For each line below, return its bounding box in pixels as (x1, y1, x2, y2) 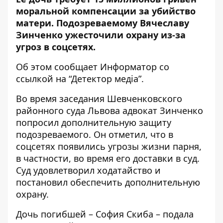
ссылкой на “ (16, 72, 71, 85)
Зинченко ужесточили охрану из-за (16, 28, 186, 41)
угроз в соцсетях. (16, 40, 96, 53)
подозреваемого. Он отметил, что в (16, 128, 173, 140)
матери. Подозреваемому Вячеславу (16, 16, 189, 29)
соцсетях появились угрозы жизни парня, (16, 140, 202, 152)
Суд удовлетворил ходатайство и (16, 164, 161, 176)
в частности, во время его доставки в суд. (16, 152, 200, 164)
